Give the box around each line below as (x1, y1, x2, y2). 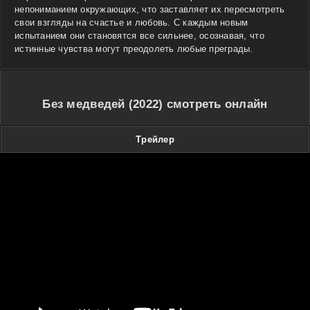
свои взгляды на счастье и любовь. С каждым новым (15, 17, 248, 28)
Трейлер (136, 134, 174, 145)
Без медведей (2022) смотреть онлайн (42, 97, 268, 111)
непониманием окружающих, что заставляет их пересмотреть (15, 3, 285, 15)
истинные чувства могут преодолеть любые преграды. (15, 43, 253, 54)
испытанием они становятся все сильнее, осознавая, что (15, 30, 264, 41)
